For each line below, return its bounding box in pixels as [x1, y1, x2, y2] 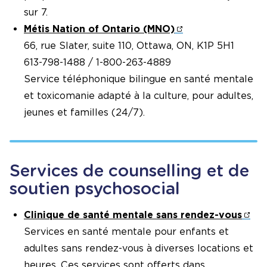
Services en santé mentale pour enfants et [24, 225, 229, 237]
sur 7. [24, 6, 48, 18]
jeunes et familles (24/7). [24, 106, 145, 118]
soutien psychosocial [10, 178, 180, 198]
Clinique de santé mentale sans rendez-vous [24, 209, 242, 221]
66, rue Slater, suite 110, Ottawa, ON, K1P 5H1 [24, 39, 234, 51]
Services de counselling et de [10, 160, 249, 181]
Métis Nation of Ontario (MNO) [24, 23, 175, 35]
